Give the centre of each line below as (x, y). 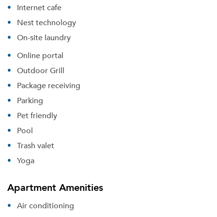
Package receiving (49, 85)
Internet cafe (39, 7)
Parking (30, 100)
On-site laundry (44, 37)
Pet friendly (37, 115)
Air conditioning (46, 205)
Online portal (40, 55)
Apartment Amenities (55, 187)
